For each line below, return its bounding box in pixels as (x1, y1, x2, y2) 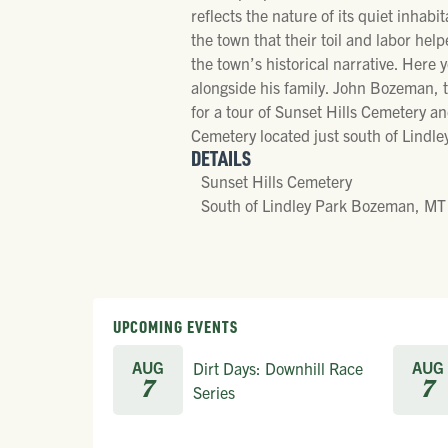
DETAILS (190, 144, 251, 171)
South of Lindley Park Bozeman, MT (200, 194, 446, 215)
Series (193, 381, 235, 402)
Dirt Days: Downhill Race (193, 357, 363, 378)
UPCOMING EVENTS (113, 315, 238, 337)
